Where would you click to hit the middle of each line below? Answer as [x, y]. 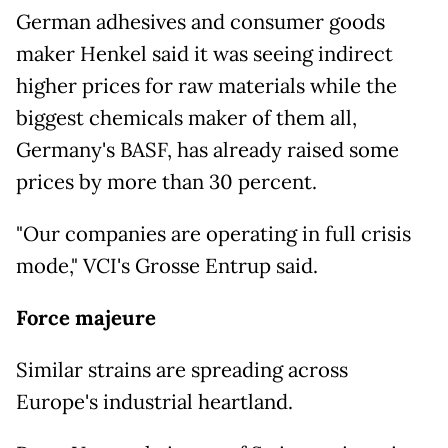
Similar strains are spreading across [182, 370]
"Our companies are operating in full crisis [213, 234]
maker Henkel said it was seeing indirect [204, 54]
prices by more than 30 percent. [166, 182]
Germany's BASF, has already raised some [207, 150]
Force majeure [86, 318]
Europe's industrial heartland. [154, 402]
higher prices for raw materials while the [206, 86]
